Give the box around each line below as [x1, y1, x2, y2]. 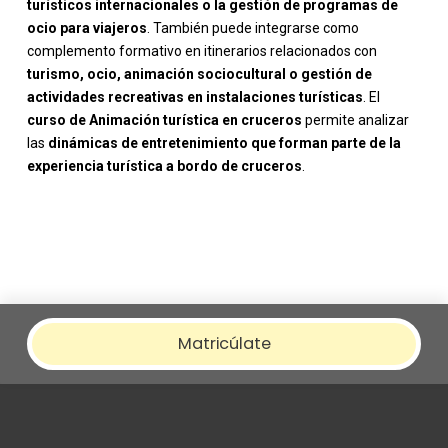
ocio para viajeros [26, 20, 147, 37]
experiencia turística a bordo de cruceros [26, 158, 302, 175]
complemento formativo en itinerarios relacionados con [26, 43, 377, 60]
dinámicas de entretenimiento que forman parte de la [47, 135, 401, 152]
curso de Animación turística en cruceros [26, 112, 302, 129]
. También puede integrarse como [146, 20, 359, 37]
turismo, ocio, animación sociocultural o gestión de [26, 66, 372, 83]
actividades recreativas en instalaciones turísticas [26, 89, 363, 106]
